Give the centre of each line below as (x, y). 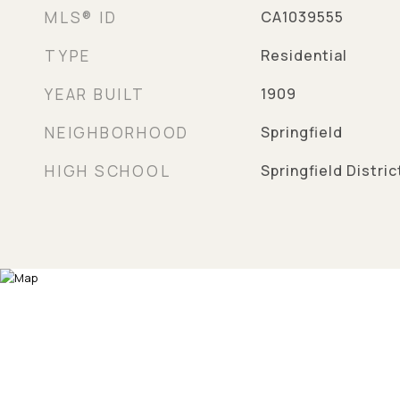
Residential (304, 55)
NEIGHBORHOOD (117, 133)
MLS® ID (81, 17)
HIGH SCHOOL (108, 171)
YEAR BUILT (95, 94)
